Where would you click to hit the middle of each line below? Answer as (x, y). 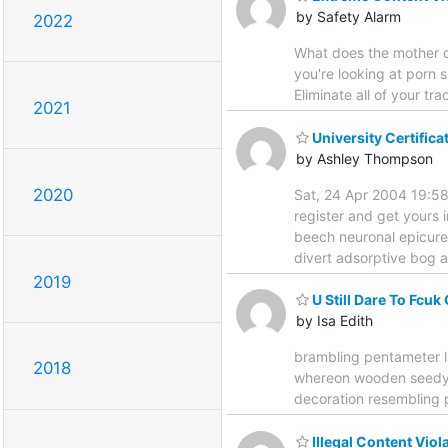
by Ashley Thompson (364, 158)
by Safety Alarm (348, 17)
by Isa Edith (334, 321)
